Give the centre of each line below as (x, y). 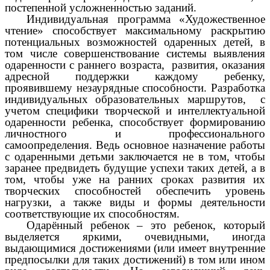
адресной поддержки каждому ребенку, (135, 76)
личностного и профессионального (135, 133)
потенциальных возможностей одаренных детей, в (135, 42)
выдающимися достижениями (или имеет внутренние (135, 248)
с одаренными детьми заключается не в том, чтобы (135, 156)
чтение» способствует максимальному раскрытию (135, 30)
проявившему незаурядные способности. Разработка (135, 87)
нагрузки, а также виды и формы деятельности (135, 202)
